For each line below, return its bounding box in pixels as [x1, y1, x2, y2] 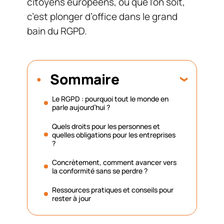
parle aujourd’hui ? [52, 102, 110, 112]
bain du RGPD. [27, 24, 87, 37]
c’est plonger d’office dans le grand [27, 10, 177, 23]
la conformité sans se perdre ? [52, 165, 147, 175]
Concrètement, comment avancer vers [52, 157, 176, 167]
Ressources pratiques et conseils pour [52, 184, 173, 194]
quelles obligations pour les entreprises [52, 129, 175, 139]
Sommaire [50, 69, 119, 88]
